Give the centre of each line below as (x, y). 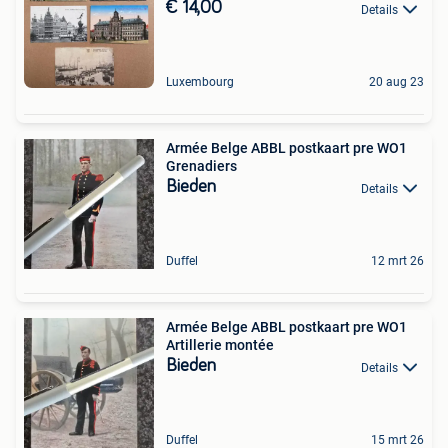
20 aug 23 (396, 82)
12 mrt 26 (397, 261)
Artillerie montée (220, 345)
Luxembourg (200, 82)
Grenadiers (201, 166)
